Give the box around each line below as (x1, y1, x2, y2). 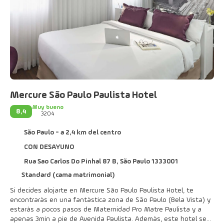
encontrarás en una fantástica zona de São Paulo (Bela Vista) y (10, 196, 210, 204)
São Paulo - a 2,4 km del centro (23, 129, 121, 136)
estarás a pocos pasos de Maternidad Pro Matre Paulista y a (10, 206, 201, 213)
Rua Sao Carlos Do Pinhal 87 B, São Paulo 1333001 (23, 158, 178, 165)
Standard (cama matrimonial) (21, 171, 114, 179)
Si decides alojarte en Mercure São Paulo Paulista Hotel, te (10, 187, 193, 194)
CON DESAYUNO (23, 143, 74, 151)
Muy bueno (32, 104, 63, 111)
